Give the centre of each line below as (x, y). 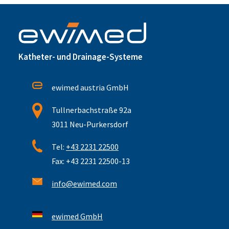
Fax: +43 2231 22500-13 (91, 161)
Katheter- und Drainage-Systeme (81, 57)
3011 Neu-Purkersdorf (90, 124)
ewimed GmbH (77, 216)
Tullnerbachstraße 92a (91, 110)
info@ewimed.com (84, 184)
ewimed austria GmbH (90, 87)
